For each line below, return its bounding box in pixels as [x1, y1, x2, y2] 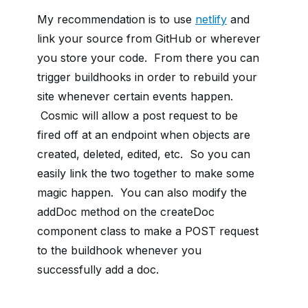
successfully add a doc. [37, 263, 159, 277]
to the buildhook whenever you [37, 243, 201, 258]
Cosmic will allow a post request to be [37, 109, 238, 123]
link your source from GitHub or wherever [37, 32, 261, 46]
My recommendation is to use [37, 12, 195, 27]
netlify [195, 12, 227, 27]
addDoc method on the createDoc [37, 205, 214, 219]
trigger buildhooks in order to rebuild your [37, 70, 257, 85]
